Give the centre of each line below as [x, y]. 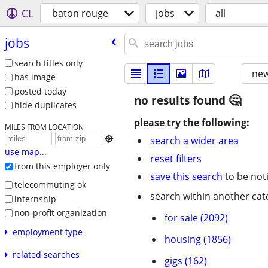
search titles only [48, 63]
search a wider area [194, 141]
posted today [40, 91]
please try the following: [192, 123]
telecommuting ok [50, 184]
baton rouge [80, 13]
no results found [181, 100]
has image [35, 77]
